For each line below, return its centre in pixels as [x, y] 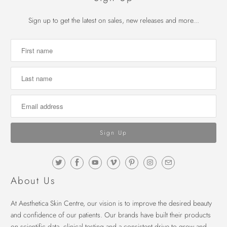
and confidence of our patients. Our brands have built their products [111, 215]
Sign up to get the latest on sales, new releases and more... [113, 21]
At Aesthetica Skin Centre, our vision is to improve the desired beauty [111, 203]
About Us [33, 181]
